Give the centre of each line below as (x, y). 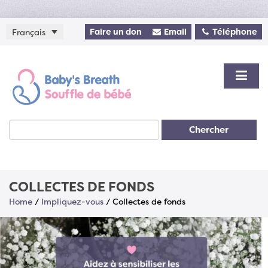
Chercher (209, 130)
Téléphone (234, 32)
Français (29, 32)
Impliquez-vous (72, 202)
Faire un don (116, 32)
